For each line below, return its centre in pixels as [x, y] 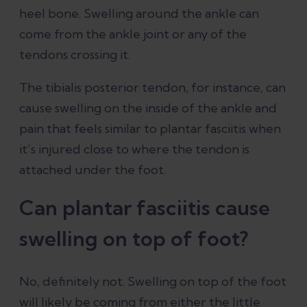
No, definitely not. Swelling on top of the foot [153, 281]
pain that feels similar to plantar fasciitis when [150, 128]
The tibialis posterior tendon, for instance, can [152, 87]
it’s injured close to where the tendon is [134, 149]
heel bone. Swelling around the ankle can [139, 13]
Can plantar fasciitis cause [145, 207]
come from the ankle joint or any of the [133, 34]
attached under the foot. [93, 169]
